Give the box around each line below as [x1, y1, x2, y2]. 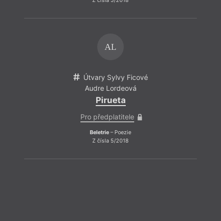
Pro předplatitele [80, 112, 134, 121]
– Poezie [109, 129, 131, 136]
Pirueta [95, 95, 126, 105]
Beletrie [90, 129, 109, 136]
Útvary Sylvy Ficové [83, 73, 148, 81]
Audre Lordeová [84, 84, 137, 93]
